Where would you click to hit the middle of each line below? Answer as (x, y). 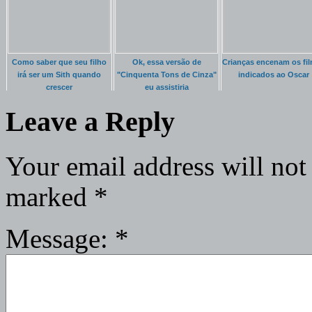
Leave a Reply (90, 122)
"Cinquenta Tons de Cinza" (166, 75)
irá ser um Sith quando (59, 75)
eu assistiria (166, 87)
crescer (59, 87)
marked (50, 197)
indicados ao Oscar (274, 75)
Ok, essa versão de (166, 62)
